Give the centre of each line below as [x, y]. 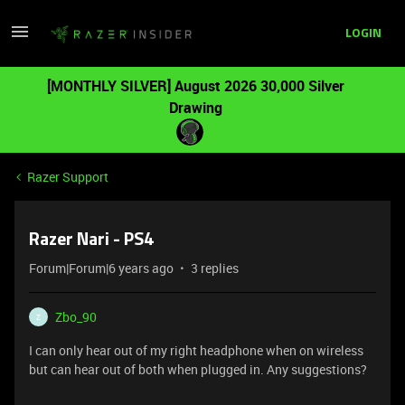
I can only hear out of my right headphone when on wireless [196, 350]
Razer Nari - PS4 [92, 240]
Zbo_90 [76, 317]
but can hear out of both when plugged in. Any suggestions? [198, 369]
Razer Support [68, 177]
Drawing [195, 108]
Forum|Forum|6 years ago [101, 268]
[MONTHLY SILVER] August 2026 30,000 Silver [195, 86]
